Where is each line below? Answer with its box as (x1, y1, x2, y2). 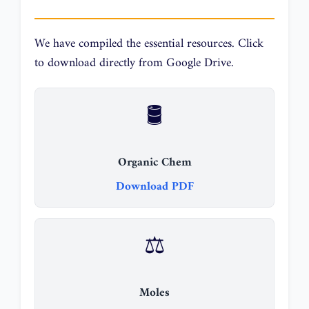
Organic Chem (117, 152, 192, 173)
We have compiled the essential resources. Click (34, 32, 263, 54)
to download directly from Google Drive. (34, 52, 234, 74)
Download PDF (115, 177, 194, 198)
